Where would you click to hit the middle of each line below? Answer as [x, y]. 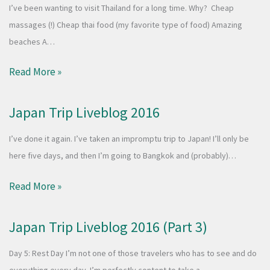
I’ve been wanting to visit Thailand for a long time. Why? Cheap [121, 8]
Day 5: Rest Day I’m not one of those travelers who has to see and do [133, 253]
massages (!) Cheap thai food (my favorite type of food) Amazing [126, 24]
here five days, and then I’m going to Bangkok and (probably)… [123, 156]
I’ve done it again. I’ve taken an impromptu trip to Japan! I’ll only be [129, 139]
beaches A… [32, 41]
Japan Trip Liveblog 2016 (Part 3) [108, 227]
